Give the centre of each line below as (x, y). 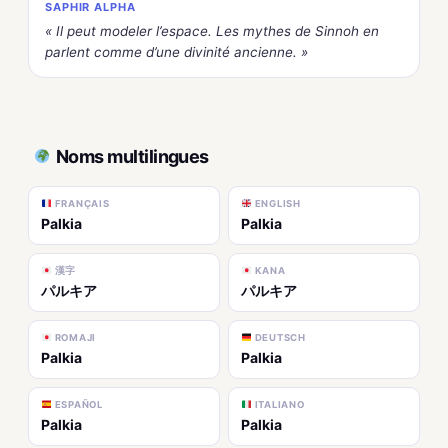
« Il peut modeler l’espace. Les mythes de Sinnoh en (212, 31)
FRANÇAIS (80, 204)
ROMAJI (74, 338)
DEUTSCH (278, 338)
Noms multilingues (132, 156)
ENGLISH (276, 204)
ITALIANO (278, 405)
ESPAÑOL (77, 405)
